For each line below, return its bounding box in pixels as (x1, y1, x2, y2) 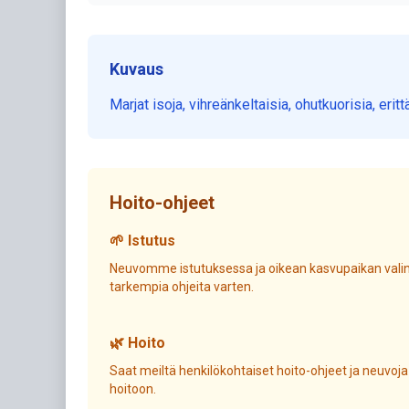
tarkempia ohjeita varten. (110, 279, 254, 294)
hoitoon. (110, 382, 156, 396)
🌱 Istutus (110, 232, 175, 249)
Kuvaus (110, 59, 163, 79)
